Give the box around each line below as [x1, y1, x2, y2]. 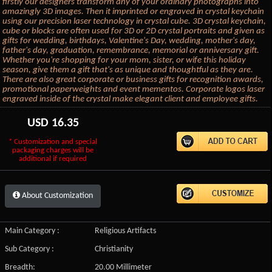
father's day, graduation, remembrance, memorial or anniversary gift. [2, 46, 260, 55]
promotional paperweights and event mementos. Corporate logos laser [2, 84, 265, 94]
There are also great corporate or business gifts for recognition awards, [2, 75, 264, 84]
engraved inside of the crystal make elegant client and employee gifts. [2, 94, 259, 104]
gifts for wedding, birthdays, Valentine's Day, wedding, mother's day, [2, 36, 256, 46]
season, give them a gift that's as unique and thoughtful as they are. [2, 65, 254, 75]
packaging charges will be [12, 146, 94, 155]
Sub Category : [5, 244, 55, 254]
